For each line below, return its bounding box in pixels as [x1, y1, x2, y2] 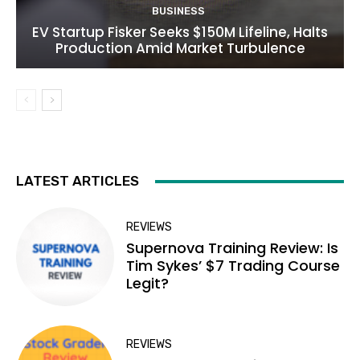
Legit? [126, 272, 170, 293]
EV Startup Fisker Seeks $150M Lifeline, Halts [32, 22, 328, 43]
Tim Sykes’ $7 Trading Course [126, 255, 341, 276]
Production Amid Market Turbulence [55, 39, 305, 59]
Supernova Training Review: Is [126, 237, 339, 258]
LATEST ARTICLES [16, 173, 139, 190]
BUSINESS [151, 5, 205, 18]
